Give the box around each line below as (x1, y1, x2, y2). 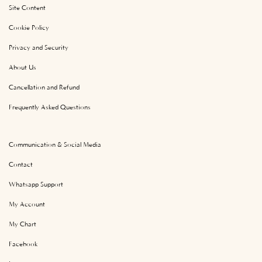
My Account (9, 199, 45, 208)
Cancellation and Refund (9, 82, 80, 91)
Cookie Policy (9, 23, 49, 32)
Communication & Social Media (9, 140, 101, 149)
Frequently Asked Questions (9, 102, 91, 111)
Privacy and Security (9, 43, 68, 51)
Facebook (9, 239, 37, 248)
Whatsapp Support (9, 180, 63, 188)
